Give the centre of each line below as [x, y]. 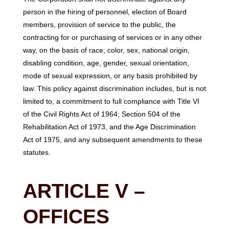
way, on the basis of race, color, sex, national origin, [106, 50]
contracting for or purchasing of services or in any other [112, 37]
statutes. [37, 152]
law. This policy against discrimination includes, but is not [114, 88]
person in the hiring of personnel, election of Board [105, 12]
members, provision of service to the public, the [99, 24]
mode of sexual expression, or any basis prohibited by [110, 75]
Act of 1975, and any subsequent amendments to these [112, 139]
